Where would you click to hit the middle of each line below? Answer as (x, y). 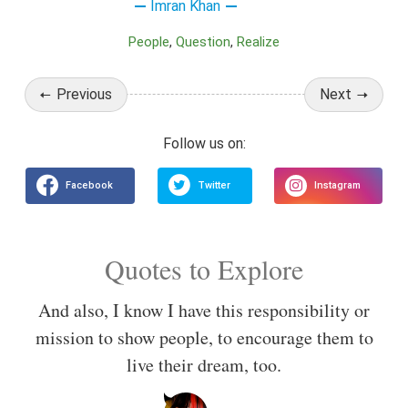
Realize (262, 42)
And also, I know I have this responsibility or (204, 311)
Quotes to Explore (204, 269)
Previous (84, 94)
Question (208, 42)
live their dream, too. (204, 365)
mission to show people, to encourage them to (204, 338)
